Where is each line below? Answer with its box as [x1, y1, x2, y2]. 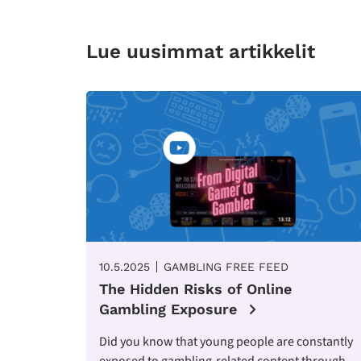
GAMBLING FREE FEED [164, 259, 288, 273]
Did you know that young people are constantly [99, 332, 353, 351]
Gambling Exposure [99, 300, 242, 317]
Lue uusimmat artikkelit [86, 40, 315, 64]
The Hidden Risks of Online [99, 280, 292, 297]
